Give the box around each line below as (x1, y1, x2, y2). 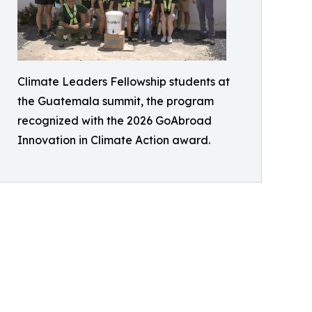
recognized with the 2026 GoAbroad (17, 114, 212, 127)
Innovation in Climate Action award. (17, 133, 210, 147)
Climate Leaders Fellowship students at (17, 75, 230, 88)
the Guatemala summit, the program (17, 94, 214, 108)
